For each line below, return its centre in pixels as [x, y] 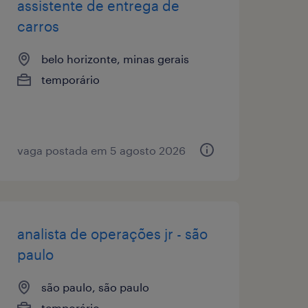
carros [38, 26]
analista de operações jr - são [112, 233]
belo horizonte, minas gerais [115, 58]
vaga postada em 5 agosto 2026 [101, 150]
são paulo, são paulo [95, 287]
